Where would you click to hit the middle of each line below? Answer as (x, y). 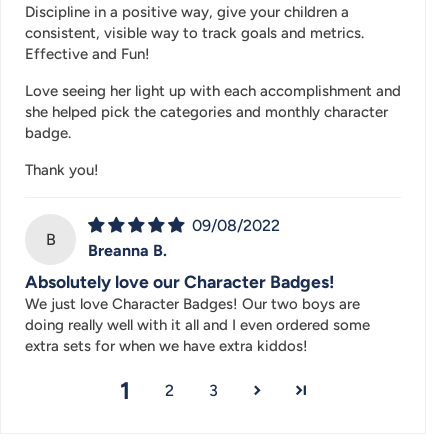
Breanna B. (128, 250)
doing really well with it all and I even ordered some (197, 324)
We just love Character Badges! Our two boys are (192, 303)
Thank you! (62, 169)
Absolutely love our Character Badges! (179, 281)
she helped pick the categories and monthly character (206, 111)
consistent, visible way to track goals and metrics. (194, 32)
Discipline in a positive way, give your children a (187, 11)
